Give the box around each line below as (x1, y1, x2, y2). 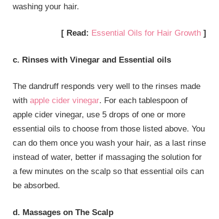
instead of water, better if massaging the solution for (13, 153, 202, 162)
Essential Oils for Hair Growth (91, 28, 201, 38)
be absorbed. (13, 181, 61, 191)
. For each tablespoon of (99, 96, 188, 106)
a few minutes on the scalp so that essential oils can (13, 167, 204, 176)
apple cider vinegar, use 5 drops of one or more (13, 110, 186, 120)
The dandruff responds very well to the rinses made (13, 82, 201, 91)
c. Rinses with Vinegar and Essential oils (13, 55, 172, 65)
